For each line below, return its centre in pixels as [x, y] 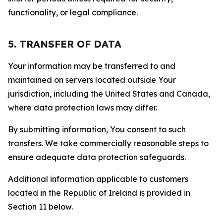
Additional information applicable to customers [98, 179]
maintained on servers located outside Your [92, 80]
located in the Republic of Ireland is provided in [99, 193]
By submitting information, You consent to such [97, 129]
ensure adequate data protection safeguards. [97, 157]
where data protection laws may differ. [83, 108]
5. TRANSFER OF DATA [65, 44]
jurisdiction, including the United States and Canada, [109, 94]
